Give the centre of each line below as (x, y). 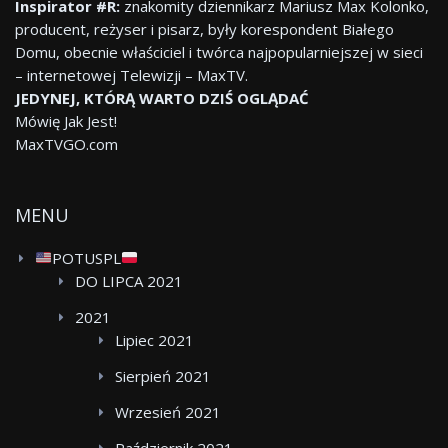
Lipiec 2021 (154, 339)
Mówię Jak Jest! (66, 120)
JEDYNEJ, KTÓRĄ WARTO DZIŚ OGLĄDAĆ (162, 97)
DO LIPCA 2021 (129, 280)
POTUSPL (87, 257)
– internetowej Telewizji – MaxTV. (131, 74)
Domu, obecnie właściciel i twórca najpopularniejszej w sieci (219, 51)
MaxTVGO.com (66, 143)
